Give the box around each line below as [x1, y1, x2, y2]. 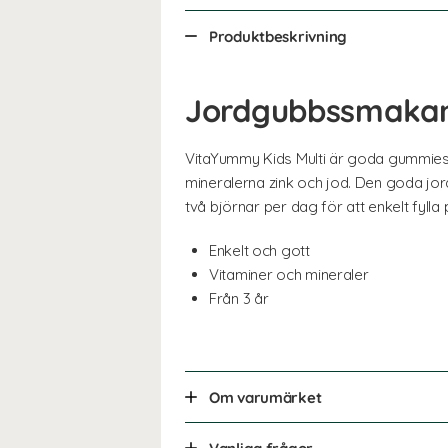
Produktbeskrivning [209, 27, 347, 46]
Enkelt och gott [209, 241, 310, 260]
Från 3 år [209, 289, 269, 308]
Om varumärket [209, 388, 322, 407]
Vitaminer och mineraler [209, 265, 369, 284]
